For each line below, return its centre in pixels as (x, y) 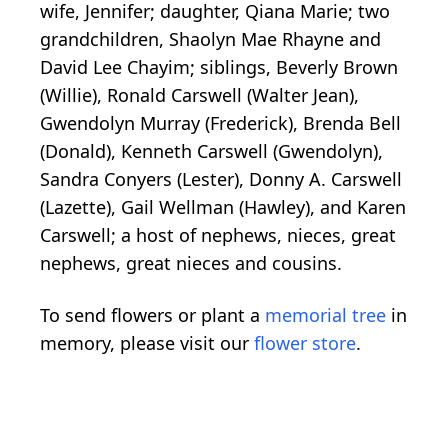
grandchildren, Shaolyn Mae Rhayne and (210, 39)
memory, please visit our (147, 343)
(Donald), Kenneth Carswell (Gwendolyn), (211, 151)
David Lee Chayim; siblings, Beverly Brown (219, 67)
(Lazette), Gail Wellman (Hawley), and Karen (223, 207)
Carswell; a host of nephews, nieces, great (218, 235)
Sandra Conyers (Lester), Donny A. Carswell (221, 179)
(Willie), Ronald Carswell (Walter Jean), (199, 95)
